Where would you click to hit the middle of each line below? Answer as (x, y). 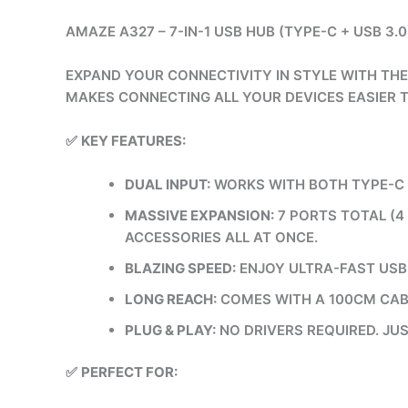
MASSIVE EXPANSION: (199, 215)
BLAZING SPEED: (180, 268)
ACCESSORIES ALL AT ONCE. (221, 237)
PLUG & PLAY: (170, 330)
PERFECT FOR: (129, 372)
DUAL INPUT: (168, 184)
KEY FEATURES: (133, 140)
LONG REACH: (171, 299)
